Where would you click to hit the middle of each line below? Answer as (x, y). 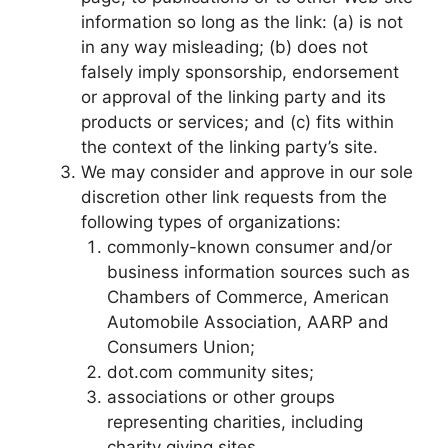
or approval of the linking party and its (233, 97)
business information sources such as (258, 272)
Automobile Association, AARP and (247, 322)
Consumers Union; (180, 347)
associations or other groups (220, 397)
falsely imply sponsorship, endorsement (240, 72)
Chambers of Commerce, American (247, 297)
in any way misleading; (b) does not (224, 47)
